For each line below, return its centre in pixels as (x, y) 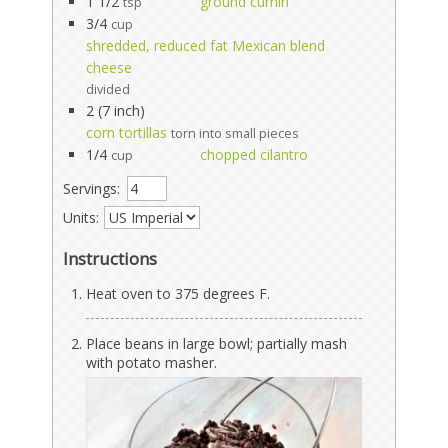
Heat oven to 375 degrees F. (178, 293)
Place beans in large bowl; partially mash (217, 343)
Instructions (110, 258)
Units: (81, 217)
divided (108, 89)
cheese (109, 67)
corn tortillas (127, 132)
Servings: (92, 188)
